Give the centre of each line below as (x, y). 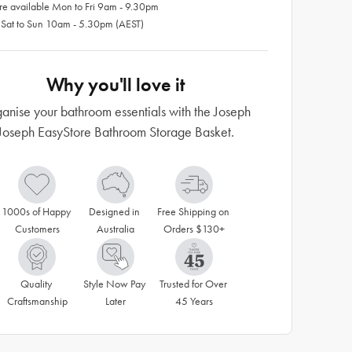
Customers (37, 229)
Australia (115, 229)
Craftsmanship (37, 301)
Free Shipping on (193, 212)
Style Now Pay (114, 284)
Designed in (114, 212)
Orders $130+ (194, 229)
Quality (36, 284)
